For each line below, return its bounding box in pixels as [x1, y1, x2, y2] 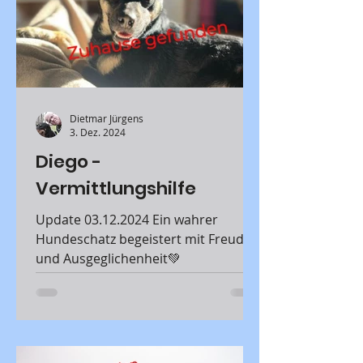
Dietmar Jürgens [70, 111, 143, 125]
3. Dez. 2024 [70, 126, 126, 139]
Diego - [36, 149, 101, 174]
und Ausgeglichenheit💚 [36, 250, 181, 267]
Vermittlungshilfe [36, 176, 196, 201]
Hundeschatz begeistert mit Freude [36, 230, 251, 248]
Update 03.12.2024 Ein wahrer [36, 211, 152, 228]
